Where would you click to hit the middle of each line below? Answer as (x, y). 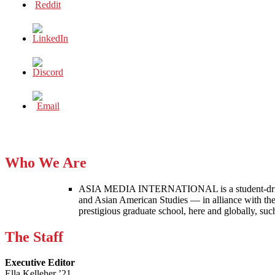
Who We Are (46, 162)
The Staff (34, 237)
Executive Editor (40, 263)
